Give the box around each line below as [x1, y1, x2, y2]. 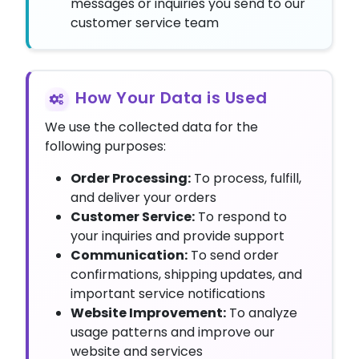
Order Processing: [71, 169, 191, 188]
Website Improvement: [71, 304, 226, 322]
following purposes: [45, 137, 166, 155]
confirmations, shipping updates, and [71, 265, 302, 284]
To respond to [195, 208, 287, 226]
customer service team [71, 14, 219, 32]
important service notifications [71, 284, 265, 303]
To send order [188, 246, 279, 264]
